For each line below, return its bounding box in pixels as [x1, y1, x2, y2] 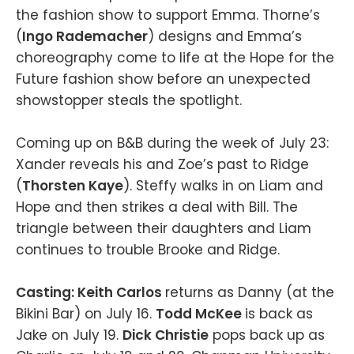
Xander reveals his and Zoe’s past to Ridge [16, 154, 309, 174]
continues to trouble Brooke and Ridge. [16, 239, 280, 259]
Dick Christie [122, 326, 209, 345]
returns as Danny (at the [165, 283, 334, 303]
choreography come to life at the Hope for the [16, 47, 334, 67]
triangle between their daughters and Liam [16, 218, 311, 238]
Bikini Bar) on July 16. [16, 304, 156, 324]
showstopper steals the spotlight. [16, 90, 242, 110]
